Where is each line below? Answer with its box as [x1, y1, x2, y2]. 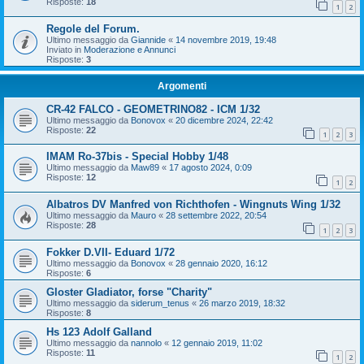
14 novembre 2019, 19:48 [175, 34, 276, 45]
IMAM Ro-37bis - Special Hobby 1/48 [46, 150, 228, 163]
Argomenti [158, 80, 206, 92]
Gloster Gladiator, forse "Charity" [46, 285, 212, 298]
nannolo [131, 337, 162, 348]
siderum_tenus [131, 297, 189, 308]
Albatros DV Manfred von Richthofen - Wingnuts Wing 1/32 [46, 197, 340, 210]
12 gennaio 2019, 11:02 [171, 337, 262, 348]
